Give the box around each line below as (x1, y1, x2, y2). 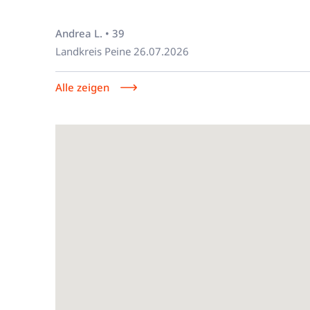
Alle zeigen (55, 80, 109, 94)
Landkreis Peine (55, 44, 131, 58)
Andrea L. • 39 (55, 26, 125, 40)
